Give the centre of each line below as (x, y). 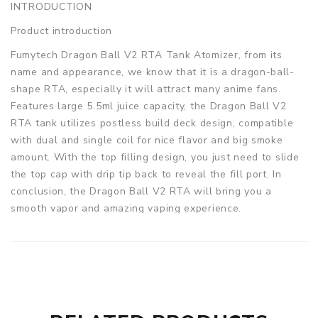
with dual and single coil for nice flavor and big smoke (147, 140)
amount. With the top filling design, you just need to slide (155, 157)
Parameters (39, 232)
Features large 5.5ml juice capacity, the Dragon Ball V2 (149, 106)
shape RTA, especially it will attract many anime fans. (146, 89)
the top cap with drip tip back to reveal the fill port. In (146, 174)
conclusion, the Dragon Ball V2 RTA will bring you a (141, 191)
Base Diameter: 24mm (65, 273)
